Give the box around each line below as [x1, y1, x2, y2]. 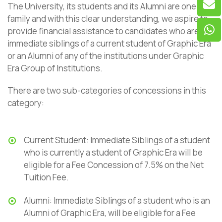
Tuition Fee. [24, 171, 69, 183]
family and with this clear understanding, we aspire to [7, 13, 208, 24]
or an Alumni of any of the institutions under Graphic [7, 50, 204, 61]
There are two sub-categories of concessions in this [7, 85, 206, 96]
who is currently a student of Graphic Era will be [24, 147, 203, 158]
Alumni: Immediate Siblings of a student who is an [24, 195, 210, 206]
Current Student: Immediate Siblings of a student [24, 134, 210, 146]
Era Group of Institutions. [7, 62, 103, 74]
